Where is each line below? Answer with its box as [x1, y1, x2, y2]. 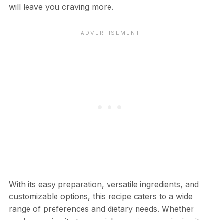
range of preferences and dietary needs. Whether [8, 203, 194, 214]
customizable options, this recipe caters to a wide [8, 191, 192, 201]
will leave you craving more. [8, 1, 113, 12]
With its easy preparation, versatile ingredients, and [8, 179, 199, 189]
